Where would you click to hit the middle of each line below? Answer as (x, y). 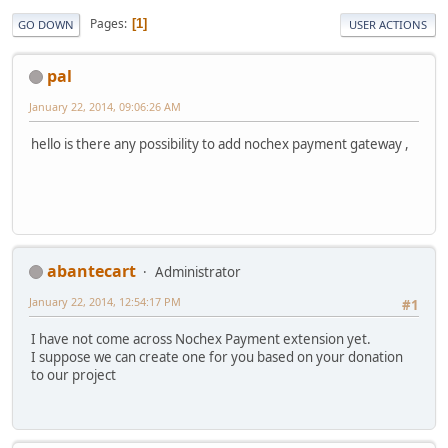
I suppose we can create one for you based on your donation (217, 356)
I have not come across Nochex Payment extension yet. (201, 338)
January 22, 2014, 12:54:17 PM (105, 301)
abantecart (91, 270)
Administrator (198, 271)
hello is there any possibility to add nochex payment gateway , (220, 143)
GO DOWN (46, 24)
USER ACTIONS (388, 24)
